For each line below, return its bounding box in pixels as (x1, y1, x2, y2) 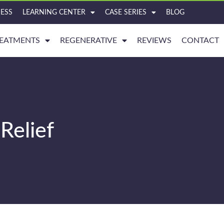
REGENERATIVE (59, 36, 117, 45)
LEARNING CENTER (22, 9, 86, 16)
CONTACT (181, 36, 219, 45)
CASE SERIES (105, 9, 147, 16)
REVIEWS (136, 36, 171, 45)
